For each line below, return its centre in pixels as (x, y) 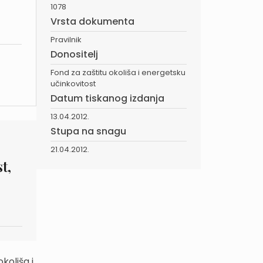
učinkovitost (73, 84)
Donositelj (74, 54)
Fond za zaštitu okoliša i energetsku (118, 73)
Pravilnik (66, 40)
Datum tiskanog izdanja (107, 98)
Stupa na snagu (88, 131)
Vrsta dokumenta (92, 21)
